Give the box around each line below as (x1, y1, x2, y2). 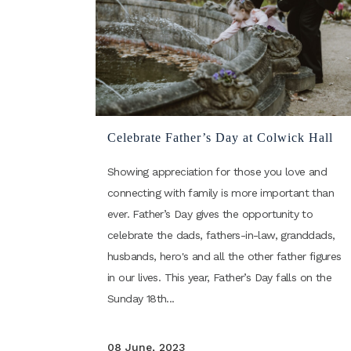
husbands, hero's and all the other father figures (107, 250, 342, 263)
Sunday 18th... (107, 292, 175, 306)
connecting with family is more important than (107, 186, 334, 200)
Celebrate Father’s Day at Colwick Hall (107, 131, 333, 145)
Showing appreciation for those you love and (107, 165, 327, 179)
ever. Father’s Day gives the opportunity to (107, 208, 313, 221)
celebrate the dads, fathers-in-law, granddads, (107, 229, 335, 242)
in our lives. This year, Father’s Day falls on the (107, 271, 331, 284)
